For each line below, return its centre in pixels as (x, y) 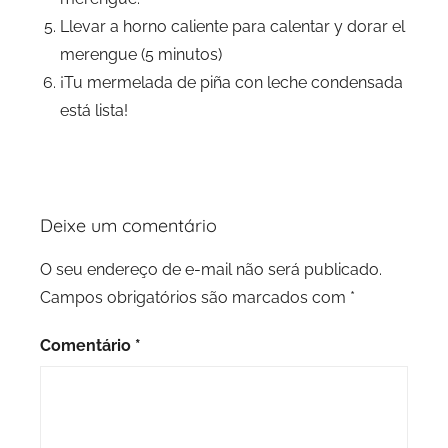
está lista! (94, 110)
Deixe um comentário (128, 225)
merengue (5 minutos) (141, 54)
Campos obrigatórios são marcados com (195, 297)
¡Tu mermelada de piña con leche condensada (231, 82)
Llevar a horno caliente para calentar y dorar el (232, 26)
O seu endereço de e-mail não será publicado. (211, 269)
